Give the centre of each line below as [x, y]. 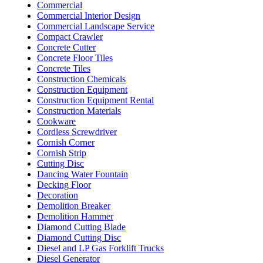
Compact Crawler [70, 36]
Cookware [56, 121]
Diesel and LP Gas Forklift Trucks [100, 248]
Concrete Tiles [64, 68]
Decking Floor [64, 184]
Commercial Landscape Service [96, 26]
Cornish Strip [62, 153]
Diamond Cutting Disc [79, 237]
